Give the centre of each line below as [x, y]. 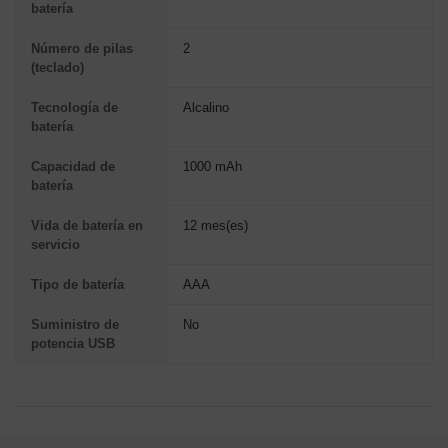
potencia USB [73, 343]
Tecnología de [74, 107]
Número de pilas [82, 48]
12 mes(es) [215, 225]
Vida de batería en [87, 225]
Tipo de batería [77, 284]
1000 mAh [212, 166]
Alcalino [206, 107]
